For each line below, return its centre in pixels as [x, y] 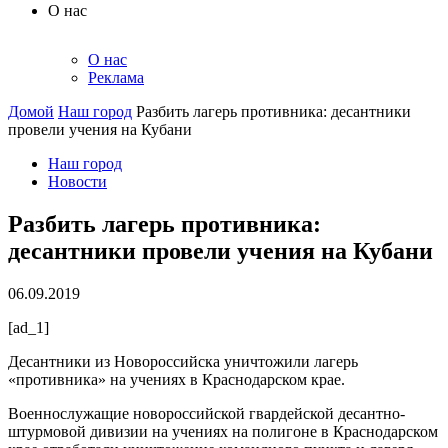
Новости [77, 181]
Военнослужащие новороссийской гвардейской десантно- [206, 413]
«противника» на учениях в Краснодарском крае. [176, 379]
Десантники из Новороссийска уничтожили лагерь [183, 361]
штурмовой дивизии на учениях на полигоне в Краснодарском [223, 431]
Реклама [116, 77]
